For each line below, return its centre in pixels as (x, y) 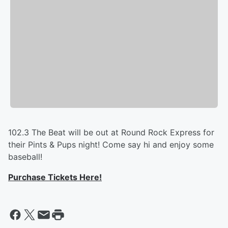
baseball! (25, 157)
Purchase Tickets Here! (55, 177)
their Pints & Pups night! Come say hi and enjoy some (111, 145)
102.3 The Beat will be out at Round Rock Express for (111, 133)
